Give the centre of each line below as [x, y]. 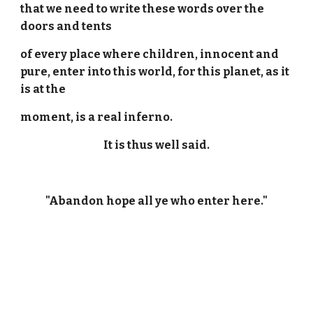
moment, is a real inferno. [97, 117]
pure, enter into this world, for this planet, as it [155, 72]
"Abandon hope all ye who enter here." [156, 201]
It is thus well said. [156, 145]
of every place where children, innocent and [150, 54]
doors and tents [66, 26]
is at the [43, 89]
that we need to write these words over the [143, 9]
